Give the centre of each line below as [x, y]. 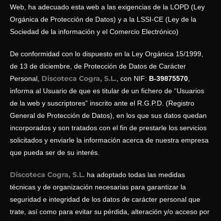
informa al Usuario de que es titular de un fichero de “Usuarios [107, 91]
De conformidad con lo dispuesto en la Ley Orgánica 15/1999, [107, 54]
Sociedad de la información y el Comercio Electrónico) [94, 32]
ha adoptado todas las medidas [136, 175]
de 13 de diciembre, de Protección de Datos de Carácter [98, 66]
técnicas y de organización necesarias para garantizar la [98, 187]
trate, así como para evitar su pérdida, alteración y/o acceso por [110, 212]
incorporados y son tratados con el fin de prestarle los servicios [108, 128]
